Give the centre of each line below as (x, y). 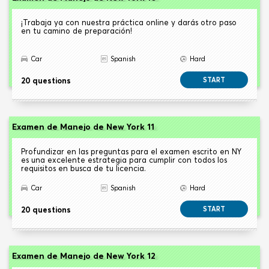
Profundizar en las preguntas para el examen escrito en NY (131, 152)
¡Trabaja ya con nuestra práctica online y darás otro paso (129, 23)
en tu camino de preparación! (77, 31)
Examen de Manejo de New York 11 (83, 127)
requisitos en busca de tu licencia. (83, 168)
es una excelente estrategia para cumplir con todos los (124, 160)
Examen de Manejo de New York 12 (84, 256)
